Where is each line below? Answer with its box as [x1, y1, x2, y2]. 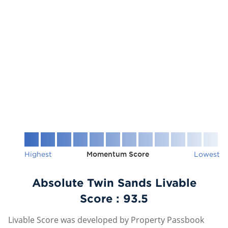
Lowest [194, 150, 220, 158]
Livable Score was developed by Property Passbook [8, 214, 204, 225]
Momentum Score [87, 150, 149, 158]
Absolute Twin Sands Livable [32, 176, 196, 189]
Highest [24, 150, 52, 158]
